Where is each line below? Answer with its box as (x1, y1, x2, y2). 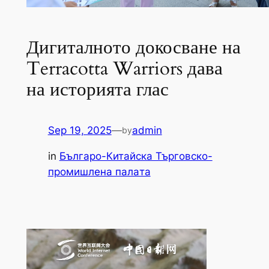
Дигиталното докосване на (26, 34, 241, 60)
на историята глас (26, 76, 169, 102)
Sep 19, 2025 (47, 124, 112, 137)
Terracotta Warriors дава (26, 55, 223, 81)
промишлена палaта (47, 166, 151, 178)
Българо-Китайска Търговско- (59, 150, 213, 163)
